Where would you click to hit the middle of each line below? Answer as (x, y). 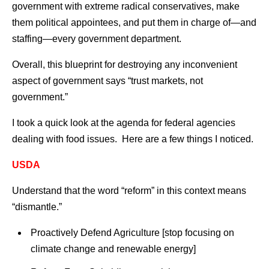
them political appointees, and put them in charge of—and (134, 22)
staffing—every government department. (97, 38)
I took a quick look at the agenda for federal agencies (124, 122)
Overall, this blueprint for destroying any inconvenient (125, 64)
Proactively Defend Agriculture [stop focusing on (132, 232)
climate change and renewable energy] (113, 249)
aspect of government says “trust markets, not (107, 80)
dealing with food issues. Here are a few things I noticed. (133, 139)
